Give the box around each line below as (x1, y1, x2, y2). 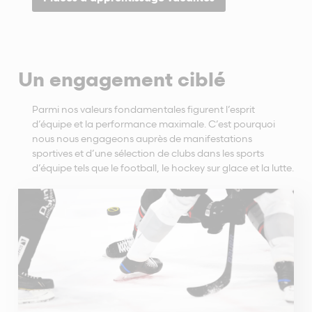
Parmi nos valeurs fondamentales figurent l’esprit (32, 102, 255, 116)
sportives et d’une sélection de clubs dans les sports (32, 146, 264, 159)
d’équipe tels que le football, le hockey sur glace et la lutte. (32, 160, 294, 174)
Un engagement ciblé (18, 66, 226, 91)
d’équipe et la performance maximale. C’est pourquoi (32, 116, 275, 130)
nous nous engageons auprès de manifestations (32, 131, 252, 145)
